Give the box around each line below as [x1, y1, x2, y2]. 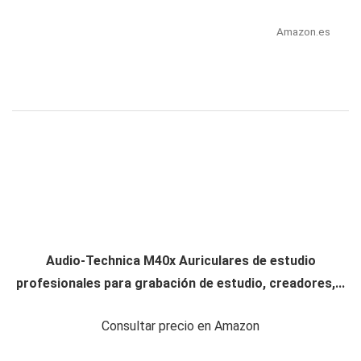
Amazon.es [276, 25, 330, 39]
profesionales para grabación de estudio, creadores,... [16, 276, 345, 292]
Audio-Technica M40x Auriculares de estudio [45, 253, 316, 269]
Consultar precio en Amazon [102, 318, 259, 334]
